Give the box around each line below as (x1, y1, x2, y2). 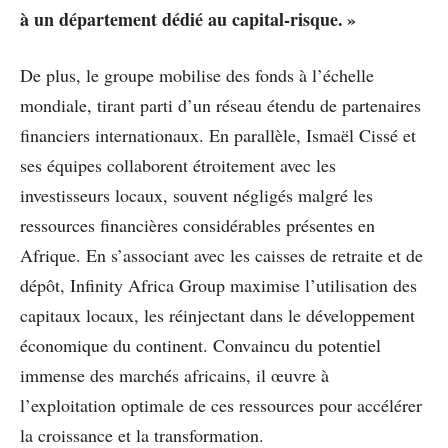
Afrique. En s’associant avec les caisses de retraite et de (20, 242, 423, 267)
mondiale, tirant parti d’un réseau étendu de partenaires (20, 92, 421, 117)
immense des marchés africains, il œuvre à (20, 362, 329, 387)
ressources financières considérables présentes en (20, 212, 375, 237)
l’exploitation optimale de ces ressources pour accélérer (20, 392, 422, 417)
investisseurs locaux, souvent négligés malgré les (20, 182, 373, 207)
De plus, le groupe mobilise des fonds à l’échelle (20, 62, 374, 87)
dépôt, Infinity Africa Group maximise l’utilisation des (20, 272, 417, 297)
